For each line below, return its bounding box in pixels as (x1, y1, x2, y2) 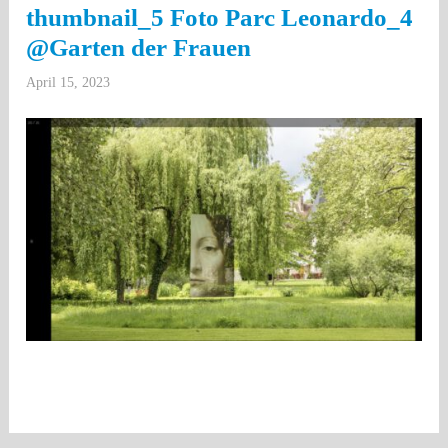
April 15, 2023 (26, 75, 111, 90)
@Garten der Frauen (26, 34, 252, 61)
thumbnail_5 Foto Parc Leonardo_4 (26, 4, 414, 31)
